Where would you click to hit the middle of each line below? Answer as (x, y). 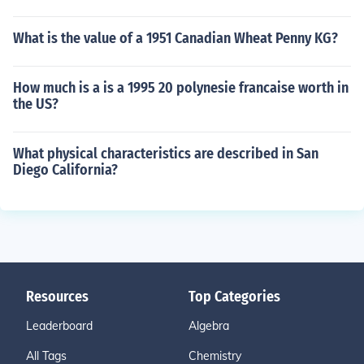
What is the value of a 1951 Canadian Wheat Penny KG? (175, 38)
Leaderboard (59, 326)
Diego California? (65, 170)
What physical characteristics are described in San (166, 154)
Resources (57, 297)
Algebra (209, 326)
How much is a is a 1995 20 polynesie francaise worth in (181, 88)
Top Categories (234, 297)
